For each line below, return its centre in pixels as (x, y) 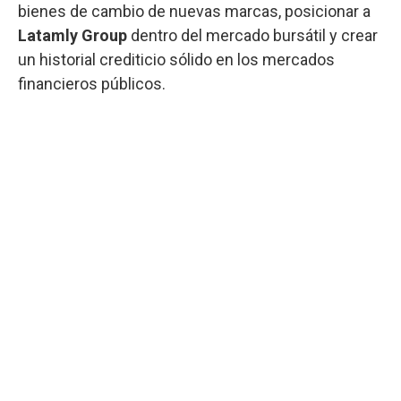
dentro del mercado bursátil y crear (254, 35)
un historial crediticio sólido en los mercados (176, 59)
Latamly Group (74, 35)
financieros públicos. (92, 83)
